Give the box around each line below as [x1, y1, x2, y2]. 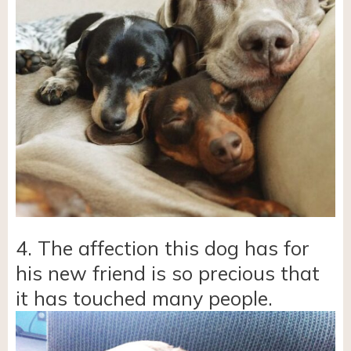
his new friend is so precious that [16, 260, 320, 285]
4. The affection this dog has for [16, 235, 309, 260]
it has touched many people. [16, 285, 273, 310]
